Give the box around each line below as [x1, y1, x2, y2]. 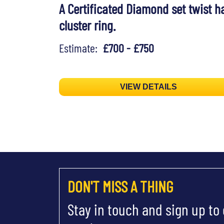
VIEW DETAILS [120, 82, 177, 91]
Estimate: [59, 40, 102, 55]
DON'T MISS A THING [67, 176, 173, 196]
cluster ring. [59, 16, 115, 34]
